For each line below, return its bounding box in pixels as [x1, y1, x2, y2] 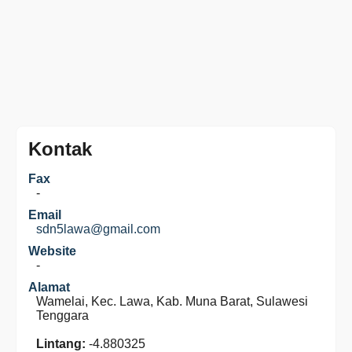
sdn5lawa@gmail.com [36, 222, 160, 236]
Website [28, 244, 76, 258]
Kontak [28, 138, 92, 159]
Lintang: [36, 337, 86, 350]
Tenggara [36, 309, 89, 322]
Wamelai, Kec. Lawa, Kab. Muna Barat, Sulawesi [36, 295, 308, 308]
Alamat [28, 280, 70, 294]
